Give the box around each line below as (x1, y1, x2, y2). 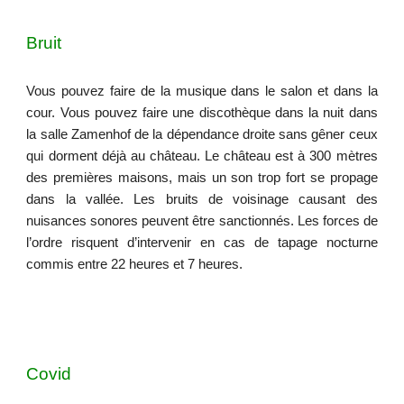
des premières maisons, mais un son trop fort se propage (26, 170, 378, 185)
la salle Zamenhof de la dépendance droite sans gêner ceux (26, 127, 378, 142)
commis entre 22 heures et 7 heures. (26, 257, 243, 271)
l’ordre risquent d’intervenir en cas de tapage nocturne (26, 235, 378, 250)
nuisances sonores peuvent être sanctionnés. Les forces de (26, 214, 378, 228)
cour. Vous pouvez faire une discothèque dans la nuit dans (26, 106, 378, 120)
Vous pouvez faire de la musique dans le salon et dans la (26, 84, 378, 98)
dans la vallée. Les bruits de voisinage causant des (26, 192, 378, 207)
